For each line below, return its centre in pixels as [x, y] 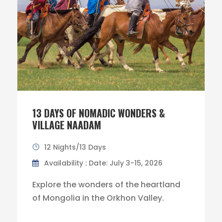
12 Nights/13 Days [75, 147]
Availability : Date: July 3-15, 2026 [103, 163]
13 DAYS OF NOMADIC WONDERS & [99, 113]
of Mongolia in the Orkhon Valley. [98, 198]
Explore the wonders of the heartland [106, 185]
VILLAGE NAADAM [67, 125]
